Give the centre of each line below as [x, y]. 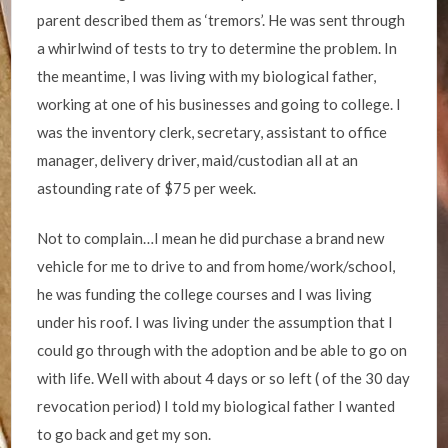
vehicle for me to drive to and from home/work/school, [216, 266]
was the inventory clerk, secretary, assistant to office [212, 131]
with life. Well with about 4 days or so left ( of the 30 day [224, 378]
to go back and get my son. [124, 434]
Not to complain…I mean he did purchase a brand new [211, 238]
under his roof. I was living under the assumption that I [215, 322]
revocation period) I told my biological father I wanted [216, 406]
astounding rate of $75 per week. [147, 187]
